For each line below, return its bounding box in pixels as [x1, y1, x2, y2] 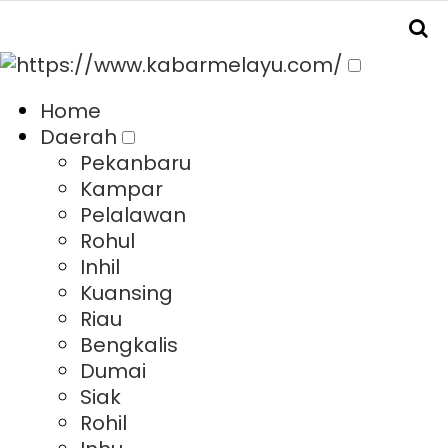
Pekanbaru [80, 149, 191, 177]
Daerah [40, 123, 117, 151]
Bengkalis [80, 331, 178, 359]
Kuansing [80, 279, 173, 307]
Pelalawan [80, 201, 186, 229]
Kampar [80, 175, 163, 203]
